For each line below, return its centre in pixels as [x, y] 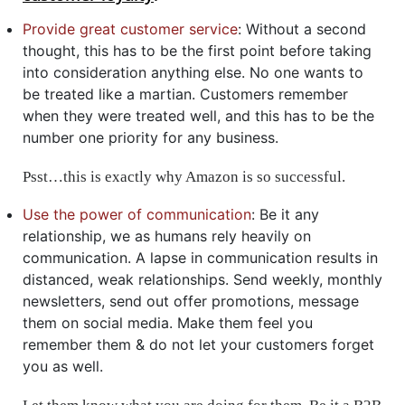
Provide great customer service [130, 28]
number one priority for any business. [151, 137]
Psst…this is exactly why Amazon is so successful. [184, 176]
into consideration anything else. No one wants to [193, 72]
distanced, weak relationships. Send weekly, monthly [202, 279]
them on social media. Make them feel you [168, 322]
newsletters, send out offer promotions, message [191, 301]
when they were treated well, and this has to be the [198, 115]
